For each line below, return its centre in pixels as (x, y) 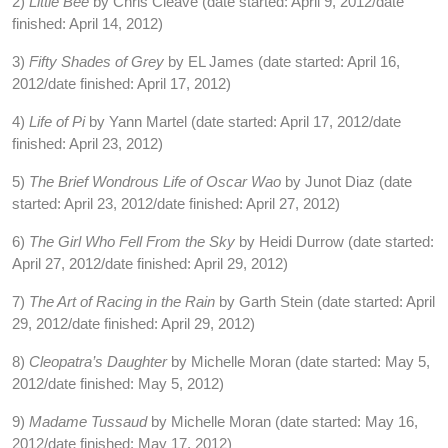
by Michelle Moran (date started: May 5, (300, 361)
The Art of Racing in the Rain (124, 301)
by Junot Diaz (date (348, 181)
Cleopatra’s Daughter (100, 361)
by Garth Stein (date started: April (327, 301)
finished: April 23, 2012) (87, 143)
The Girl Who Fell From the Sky (134, 241)
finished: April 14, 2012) (87, 23)
